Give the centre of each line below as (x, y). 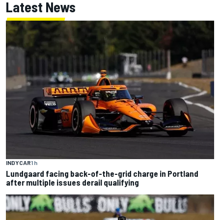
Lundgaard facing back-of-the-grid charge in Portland (102, 174)
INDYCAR (18, 163)
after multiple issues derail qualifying (72, 182)
